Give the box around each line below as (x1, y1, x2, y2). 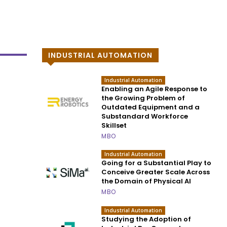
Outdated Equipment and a (101, 102, 200, 112)
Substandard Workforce (101, 111, 188, 122)
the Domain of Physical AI (101, 176, 192, 186)
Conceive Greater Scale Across (101, 167, 210, 177)
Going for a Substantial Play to (101, 158, 212, 168)
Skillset (101, 121, 127, 131)
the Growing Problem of (101, 93, 185, 103)
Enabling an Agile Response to (101, 84, 208, 94)
